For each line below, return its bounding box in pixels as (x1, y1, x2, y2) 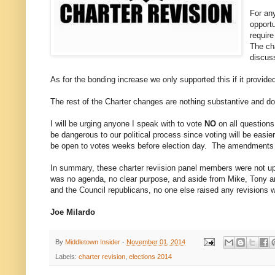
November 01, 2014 (126, 238, 185, 246)
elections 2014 (129, 253, 172, 261)
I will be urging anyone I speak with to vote (50, 118, 204, 128)
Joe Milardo (50, 207, 95, 217)
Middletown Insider (65, 238, 120, 246)
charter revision (79, 253, 125, 261)
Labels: (55, 253, 79, 261)
